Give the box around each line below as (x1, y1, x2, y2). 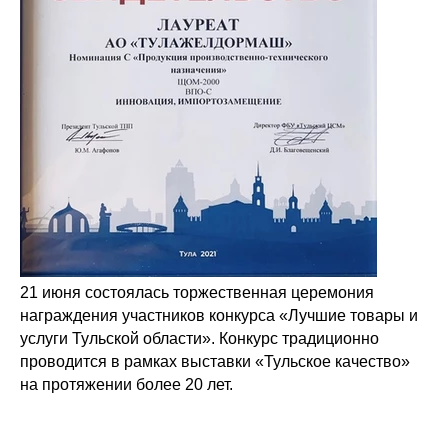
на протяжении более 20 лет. (20, 376, 233, 393)
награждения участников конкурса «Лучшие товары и (20, 307, 418, 324)
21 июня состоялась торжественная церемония (20, 284, 374, 301)
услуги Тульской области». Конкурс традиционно (20, 330, 379, 347)
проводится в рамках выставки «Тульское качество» (20, 353, 410, 370)
